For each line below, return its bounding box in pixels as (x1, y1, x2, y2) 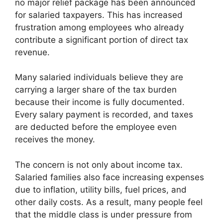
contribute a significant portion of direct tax (15, 34, 188, 45)
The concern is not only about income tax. (15, 159, 183, 170)
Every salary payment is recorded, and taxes (15, 110, 193, 120)
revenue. (15, 47, 50, 57)
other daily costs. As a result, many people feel (15, 197, 203, 207)
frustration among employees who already (15, 22, 184, 32)
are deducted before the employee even (15, 122, 177, 132)
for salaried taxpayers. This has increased (15, 9, 183, 20)
